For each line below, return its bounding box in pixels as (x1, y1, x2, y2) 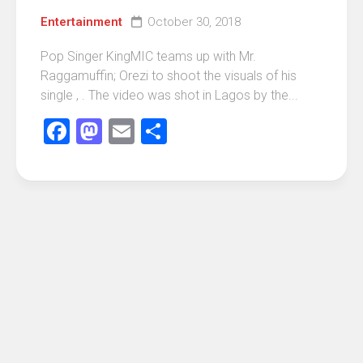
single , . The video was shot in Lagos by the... (41, 87, 298, 103)
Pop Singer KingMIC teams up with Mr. (41, 48, 256, 64)
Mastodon (102, 115, 217, 147)
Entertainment (41, 14, 122, 29)
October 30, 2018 (147, 14, 241, 29)
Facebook (70, 115, 178, 147)
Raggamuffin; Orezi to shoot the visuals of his (41, 67, 297, 83)
